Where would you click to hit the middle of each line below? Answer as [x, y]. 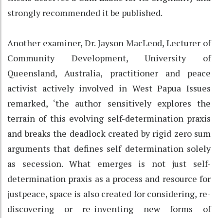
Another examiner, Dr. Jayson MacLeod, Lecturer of [109, 43]
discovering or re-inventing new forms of [109, 209]
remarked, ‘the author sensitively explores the [109, 103]
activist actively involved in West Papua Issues [109, 88]
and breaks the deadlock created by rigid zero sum [109, 133]
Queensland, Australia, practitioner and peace [109, 73]
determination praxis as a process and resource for [109, 178]
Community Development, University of [109, 58]
